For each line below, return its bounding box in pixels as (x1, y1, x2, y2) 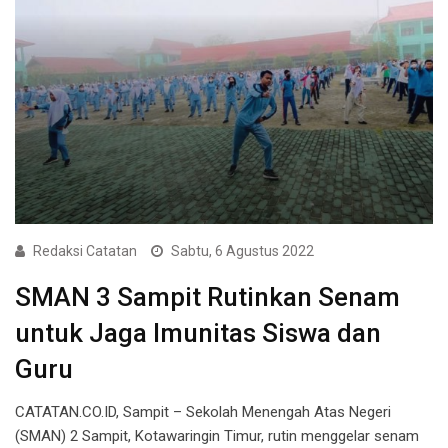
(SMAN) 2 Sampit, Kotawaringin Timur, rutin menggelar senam (15, 426, 419, 445)
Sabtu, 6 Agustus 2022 (171, 242, 314, 259)
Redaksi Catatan (33, 242, 137, 259)
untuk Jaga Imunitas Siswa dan (15, 317, 381, 348)
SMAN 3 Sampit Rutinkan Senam (15, 281, 400, 312)
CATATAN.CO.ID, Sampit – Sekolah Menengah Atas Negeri (15, 402, 391, 421)
